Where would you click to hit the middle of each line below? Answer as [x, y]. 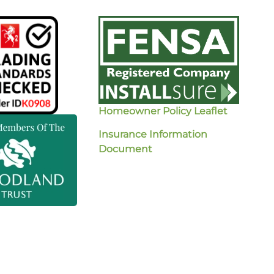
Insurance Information [153, 134]
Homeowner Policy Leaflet [163, 111]
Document [126, 149]
